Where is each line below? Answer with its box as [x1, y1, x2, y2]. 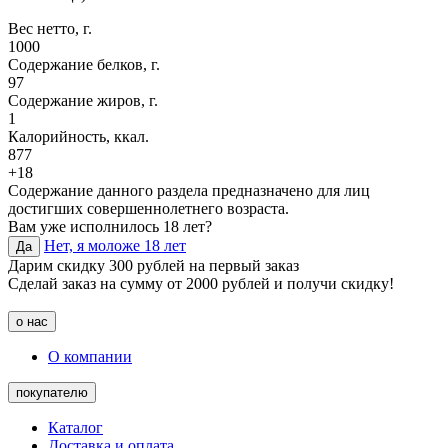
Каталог [48, 418, 103, 436]
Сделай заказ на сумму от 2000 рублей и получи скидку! [8, 274, 394, 292]
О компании [48, 347, 132, 365]
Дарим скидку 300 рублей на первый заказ [8, 256, 299, 274]
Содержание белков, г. [8, 55, 160, 73]
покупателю [16, 384, 88, 400]
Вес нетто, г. [8, 19, 92, 37]
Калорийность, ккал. [8, 127, 149, 145]
